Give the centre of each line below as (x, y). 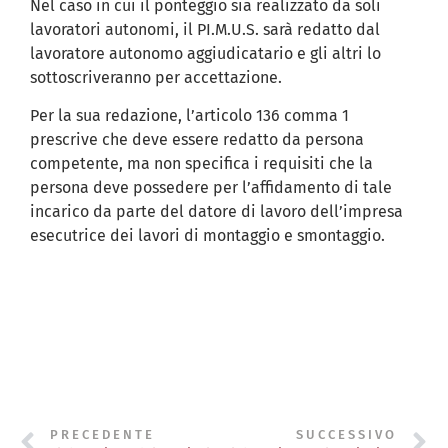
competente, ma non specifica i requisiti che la (201, 164)
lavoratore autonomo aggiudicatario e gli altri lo (205, 53)
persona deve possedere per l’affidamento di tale (211, 188)
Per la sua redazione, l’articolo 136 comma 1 (189, 116)
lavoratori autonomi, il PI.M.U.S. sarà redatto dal (205, 29)
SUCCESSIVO (346, 434)
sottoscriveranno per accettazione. (156, 77)
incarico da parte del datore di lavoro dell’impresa (216, 212)
